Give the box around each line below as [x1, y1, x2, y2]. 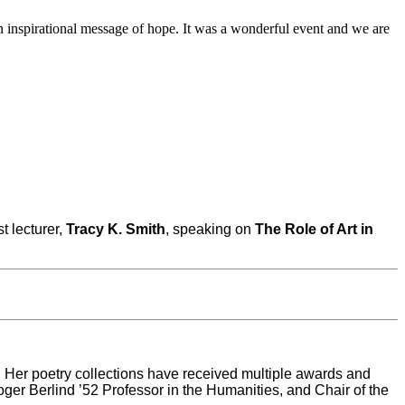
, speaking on [165, 221, 255, 237]
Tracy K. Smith [66, 221, 165, 237]
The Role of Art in [255, 221, 373, 237]
